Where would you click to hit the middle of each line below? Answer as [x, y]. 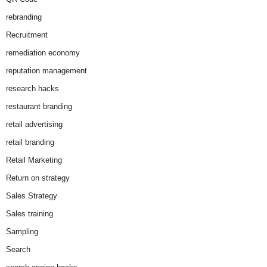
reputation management [46, 71]
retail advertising [34, 125]
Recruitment [27, 35]
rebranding [24, 17]
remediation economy [43, 53]
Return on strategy [38, 178]
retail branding [30, 142]
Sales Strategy [32, 196]
